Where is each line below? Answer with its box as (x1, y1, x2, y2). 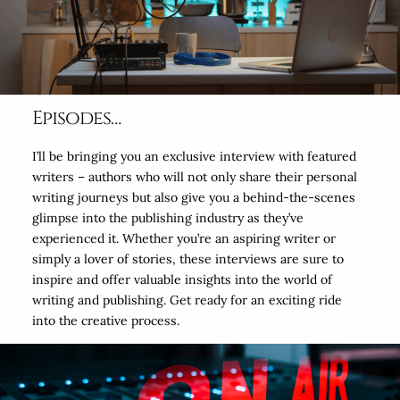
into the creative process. (31, 312, 179, 329)
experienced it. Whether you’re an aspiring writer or (31, 229, 336, 246)
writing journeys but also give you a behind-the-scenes (31, 188, 355, 205)
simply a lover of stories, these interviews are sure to (31, 250, 344, 267)
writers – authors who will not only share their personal (31, 168, 357, 185)
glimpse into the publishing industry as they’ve (31, 209, 304, 226)
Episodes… (31, 104, 121, 131)
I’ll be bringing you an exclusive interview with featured (31, 147, 356, 164)
